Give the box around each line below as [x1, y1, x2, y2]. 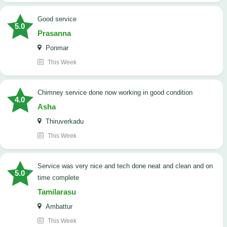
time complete [37, 174, 79, 182]
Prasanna [37, 29, 71, 38]
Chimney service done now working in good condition [42, 89, 193, 97]
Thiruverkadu [44, 118, 84, 126]
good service [43, 15, 77, 23]
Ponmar [44, 44, 68, 52]
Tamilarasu [37, 187, 76, 197]
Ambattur [44, 203, 72, 211]
